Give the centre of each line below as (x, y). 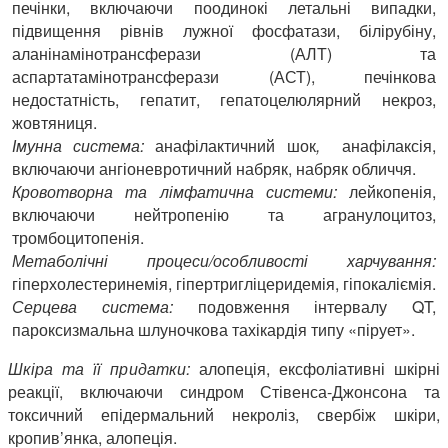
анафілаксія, (383, 145)
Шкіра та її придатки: (99, 368)
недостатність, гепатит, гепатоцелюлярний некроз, (224, 99)
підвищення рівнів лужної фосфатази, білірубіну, (224, 30)
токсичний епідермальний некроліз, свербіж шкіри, (224, 414)
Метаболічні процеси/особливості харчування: (224, 260)
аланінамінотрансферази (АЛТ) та (224, 53)
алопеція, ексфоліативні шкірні (314, 368)
